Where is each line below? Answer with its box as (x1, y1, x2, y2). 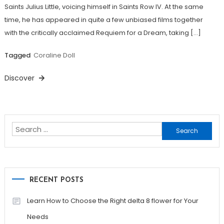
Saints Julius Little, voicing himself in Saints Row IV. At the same (4, 2, 203, 12)
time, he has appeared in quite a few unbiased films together (4, 15, 203, 25)
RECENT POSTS (29, 176, 83, 184)
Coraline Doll (33, 50, 75, 60)
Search (161, 123, 188, 134)
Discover (4, 73, 36, 83)
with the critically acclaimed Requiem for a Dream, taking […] (4, 28, 201, 38)
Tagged (4, 50, 32, 60)
